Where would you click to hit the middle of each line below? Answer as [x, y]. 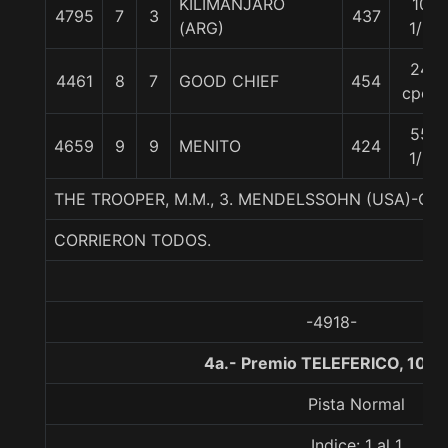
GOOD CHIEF [229, 81]
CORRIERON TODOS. [132, 240]
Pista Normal [356, 404]
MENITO [210, 146]
